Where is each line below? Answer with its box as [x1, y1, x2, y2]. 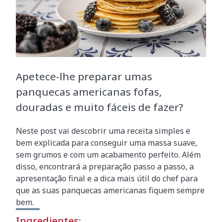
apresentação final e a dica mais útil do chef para [16, 173, 198, 184]
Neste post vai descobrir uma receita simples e [16, 125, 190, 137]
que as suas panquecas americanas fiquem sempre [16, 185, 205, 196]
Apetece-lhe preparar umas [16, 69, 152, 84]
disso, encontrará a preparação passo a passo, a [16, 161, 194, 172]
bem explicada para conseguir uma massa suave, [16, 137, 197, 149]
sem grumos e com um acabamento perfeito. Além [16, 149, 201, 161]
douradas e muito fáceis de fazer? [16, 100, 183, 114]
